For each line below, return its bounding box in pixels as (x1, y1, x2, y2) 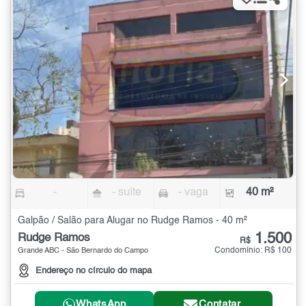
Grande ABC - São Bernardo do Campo (18, 247, 148, 255)
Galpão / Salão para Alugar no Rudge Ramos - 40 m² (18, 215, 247, 225)
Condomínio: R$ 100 (214, 246, 292, 255)
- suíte (112, 186, 142, 198)
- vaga (178, 186, 208, 198)
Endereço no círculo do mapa (36, 266, 152, 275)
